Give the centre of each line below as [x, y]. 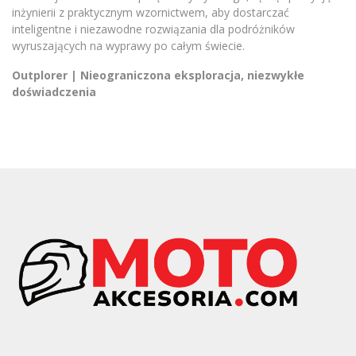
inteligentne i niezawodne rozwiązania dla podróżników [153, 29]
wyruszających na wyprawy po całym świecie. [130, 46]
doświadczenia [54, 92]
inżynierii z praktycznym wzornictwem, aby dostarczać [151, 12]
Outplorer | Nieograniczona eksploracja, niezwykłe [158, 75]
